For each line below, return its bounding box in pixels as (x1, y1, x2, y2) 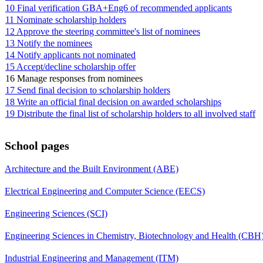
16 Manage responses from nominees (5, 73, 143, 83)
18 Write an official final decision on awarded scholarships (5, 96, 221, 107)
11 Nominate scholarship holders (5, 14, 126, 25)
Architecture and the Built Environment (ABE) (5, 163, 178, 174)
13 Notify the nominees (5, 38, 92, 48)
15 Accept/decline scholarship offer (5, 61, 136, 72)
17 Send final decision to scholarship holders (5, 85, 170, 95)
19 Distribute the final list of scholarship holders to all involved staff (5, 108, 255, 119)
